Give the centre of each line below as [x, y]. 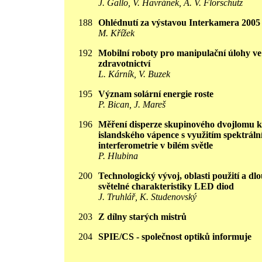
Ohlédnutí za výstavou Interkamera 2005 [179, 23]
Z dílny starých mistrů [142, 217]
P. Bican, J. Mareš [132, 104]
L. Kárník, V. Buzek [134, 74]
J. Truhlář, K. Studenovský [147, 197]
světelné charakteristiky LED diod [166, 186]
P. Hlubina [118, 156]
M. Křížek [116, 33]
